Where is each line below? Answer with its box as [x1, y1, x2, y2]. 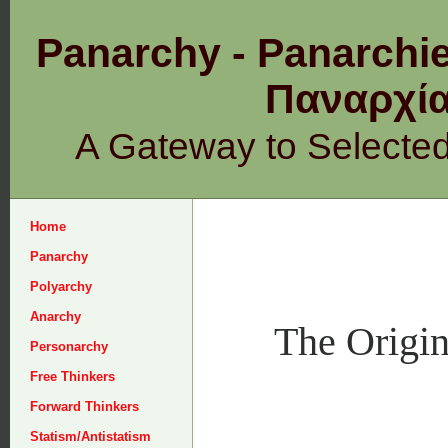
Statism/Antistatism [30, 429, 151, 444]
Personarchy [30, 339, 108, 354]
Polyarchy [30, 279, 92, 294]
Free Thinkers [30, 369, 115, 384]
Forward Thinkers [30, 399, 139, 414]
